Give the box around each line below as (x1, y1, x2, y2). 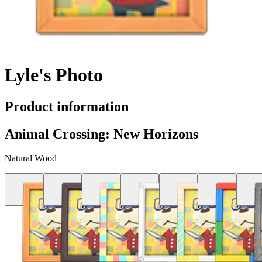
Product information (5, 98, 129, 114)
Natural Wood (5, 153, 57, 164)
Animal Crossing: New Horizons (5, 126, 198, 142)
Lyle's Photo (5, 64, 103, 86)
